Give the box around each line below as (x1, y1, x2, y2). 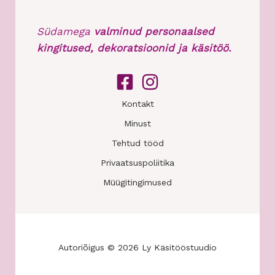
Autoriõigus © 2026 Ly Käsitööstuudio (58, 242, 217, 252)
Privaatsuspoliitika (101, 158, 174, 168)
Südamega (37, 25, 90, 37)
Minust (124, 118, 151, 128)
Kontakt (121, 99, 154, 109)
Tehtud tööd (111, 138, 164, 148)
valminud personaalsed (90, 25, 214, 37)
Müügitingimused (103, 177, 172, 187)
